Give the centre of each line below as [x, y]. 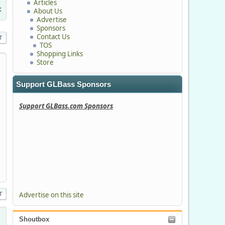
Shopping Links [60, 53]
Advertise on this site [51, 195]
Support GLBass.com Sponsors [66, 106]
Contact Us [53, 36]
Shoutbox [34, 219]
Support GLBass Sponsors [63, 84]
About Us [48, 11]
